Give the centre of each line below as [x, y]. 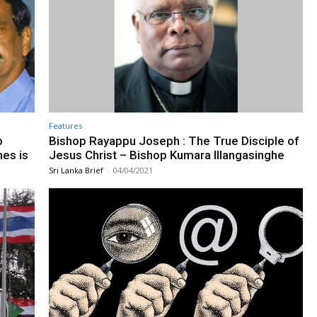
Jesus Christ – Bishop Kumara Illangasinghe [167, 155]
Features [65, 125]
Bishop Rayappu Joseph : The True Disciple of [174, 140]
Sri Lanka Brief [76, 170]
